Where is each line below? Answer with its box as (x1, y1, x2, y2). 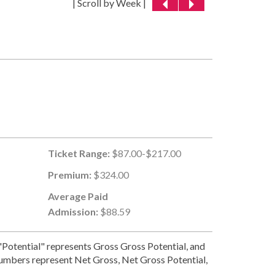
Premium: (48, 168, 92, 180)
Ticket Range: (48, 147, 110, 159)
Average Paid (48, 190, 109, 202)
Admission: (48, 205, 99, 217)
